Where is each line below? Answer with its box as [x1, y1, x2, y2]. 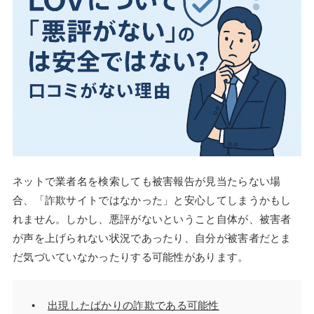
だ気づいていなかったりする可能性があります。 [12, 251, 249, 264]
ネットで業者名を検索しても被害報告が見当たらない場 [12, 175, 281, 188]
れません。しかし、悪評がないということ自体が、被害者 [12, 213, 292, 226]
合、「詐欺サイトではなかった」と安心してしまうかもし [12, 194, 292, 207]
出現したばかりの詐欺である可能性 [47, 299, 219, 311]
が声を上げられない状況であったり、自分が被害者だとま [12, 232, 292, 245]
